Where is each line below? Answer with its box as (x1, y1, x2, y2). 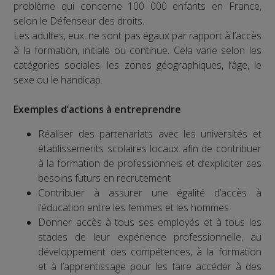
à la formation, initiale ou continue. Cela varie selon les (14, 44, 261, 58)
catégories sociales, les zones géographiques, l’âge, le (14, 58, 261, 72)
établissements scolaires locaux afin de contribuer (38, 142, 261, 156)
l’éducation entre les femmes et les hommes (38, 201, 230, 215)
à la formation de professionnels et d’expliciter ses (38, 157, 261, 171)
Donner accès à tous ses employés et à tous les (38, 215, 261, 230)
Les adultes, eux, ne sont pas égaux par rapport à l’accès (14, 29, 261, 43)
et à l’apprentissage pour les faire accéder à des (38, 260, 261, 274)
